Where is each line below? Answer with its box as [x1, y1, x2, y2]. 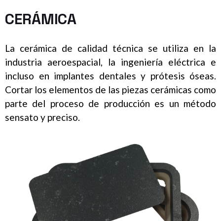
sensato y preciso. [5, 111, 80, 123]
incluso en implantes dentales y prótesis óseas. [5, 70, 216, 82]
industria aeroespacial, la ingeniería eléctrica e [5, 56, 216, 68]
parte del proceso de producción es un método [5, 98, 216, 110]
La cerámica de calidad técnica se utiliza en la [5, 42, 216, 54]
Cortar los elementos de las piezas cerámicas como [5, 84, 216, 96]
